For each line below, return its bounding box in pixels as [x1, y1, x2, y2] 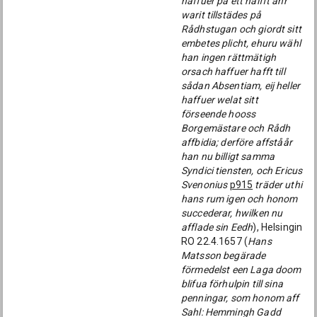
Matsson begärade [181, 250, 266, 261]
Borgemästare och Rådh [181, 122, 291, 134]
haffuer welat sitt [181, 94, 258, 105]
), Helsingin [253, 221, 303, 233]
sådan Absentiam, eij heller [181, 80, 301, 91]
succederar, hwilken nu [181, 207, 283, 219]
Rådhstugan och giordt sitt [181, 23, 301, 35]
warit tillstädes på [181, 9, 261, 21]
